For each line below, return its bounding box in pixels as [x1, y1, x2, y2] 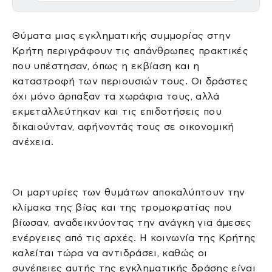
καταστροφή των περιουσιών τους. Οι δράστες [12, 75, 248, 86]
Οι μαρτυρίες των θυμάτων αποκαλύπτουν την [12, 187, 245, 198]
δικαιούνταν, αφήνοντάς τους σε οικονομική [12, 121, 234, 132]
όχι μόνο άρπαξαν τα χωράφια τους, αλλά [12, 90, 220, 101]
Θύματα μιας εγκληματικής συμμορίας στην [12, 30, 231, 41]
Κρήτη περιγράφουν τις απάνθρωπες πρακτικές [12, 45, 249, 56]
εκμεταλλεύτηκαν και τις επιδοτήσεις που [12, 106, 222, 117]
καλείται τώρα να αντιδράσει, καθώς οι [12, 248, 208, 259]
